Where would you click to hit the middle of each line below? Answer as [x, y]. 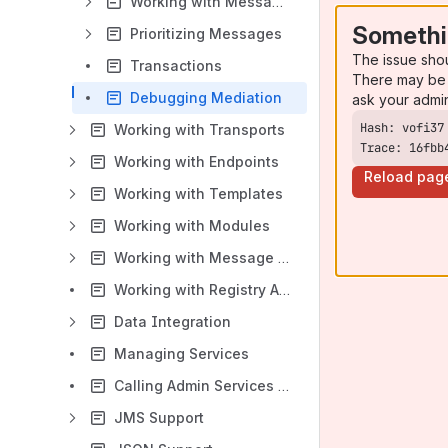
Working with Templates [198, 193]
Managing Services [181, 353]
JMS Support [159, 417]
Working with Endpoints [196, 161]
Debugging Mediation [206, 97]
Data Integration [172, 321]
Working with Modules [192, 225]
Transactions [176, 65]
